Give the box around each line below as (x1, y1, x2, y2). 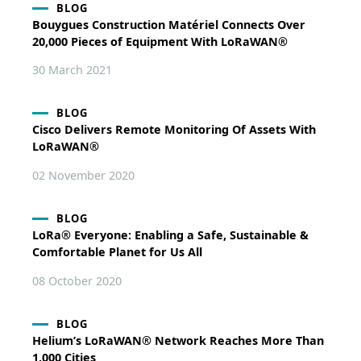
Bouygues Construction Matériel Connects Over (31, 16, 305, 32)
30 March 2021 (31, 62, 112, 78)
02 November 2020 (31, 167, 135, 183)
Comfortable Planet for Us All (31, 244, 202, 260)
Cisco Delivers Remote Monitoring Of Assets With (31, 122, 316, 138)
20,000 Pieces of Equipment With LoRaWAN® (31, 33, 288, 49)
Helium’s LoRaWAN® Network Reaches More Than (31, 333, 324, 349)
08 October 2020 (31, 272, 122, 288)
